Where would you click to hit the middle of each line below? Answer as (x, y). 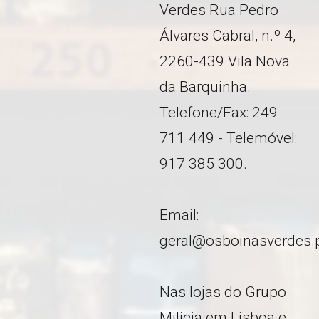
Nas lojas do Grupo (223, 292)
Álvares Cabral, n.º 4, (228, 36)
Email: (179, 215)
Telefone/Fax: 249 (219, 113)
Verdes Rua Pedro (219, 10)
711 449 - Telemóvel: (228, 138)
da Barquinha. (205, 87)
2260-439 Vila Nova (225, 62)
